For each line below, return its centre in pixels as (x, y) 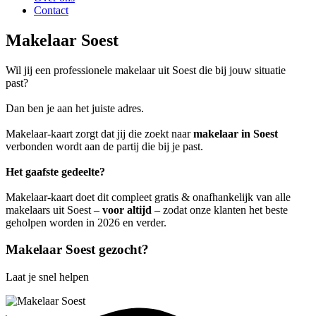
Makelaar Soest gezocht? (77, 250)
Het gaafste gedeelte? (55, 171)
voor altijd (127, 209)
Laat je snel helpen (47, 277)
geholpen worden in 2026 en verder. (86, 222)
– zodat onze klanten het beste (220, 209)
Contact (51, 10)
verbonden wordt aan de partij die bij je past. (104, 146)
